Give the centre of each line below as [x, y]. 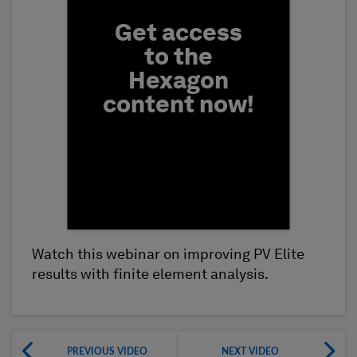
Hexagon [178, 82]
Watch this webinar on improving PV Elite [168, 255]
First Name [114, 255]
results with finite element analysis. [150, 275]
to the [178, 58]
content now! [178, 106]
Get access [178, 34]
